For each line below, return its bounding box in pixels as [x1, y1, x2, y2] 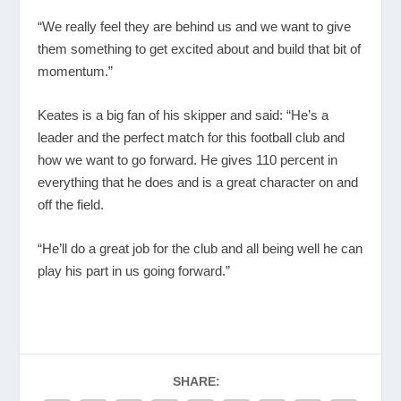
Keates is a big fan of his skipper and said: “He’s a [38, 107, 329, 123]
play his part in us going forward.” [38, 262, 231, 278]
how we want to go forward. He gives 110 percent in [38, 151, 338, 167]
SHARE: [172, 373, 220, 388]
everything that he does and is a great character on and [38, 174, 359, 190]
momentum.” [38, 63, 114, 79]
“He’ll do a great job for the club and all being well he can [38, 240, 363, 256]
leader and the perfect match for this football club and [38, 129, 346, 145]
